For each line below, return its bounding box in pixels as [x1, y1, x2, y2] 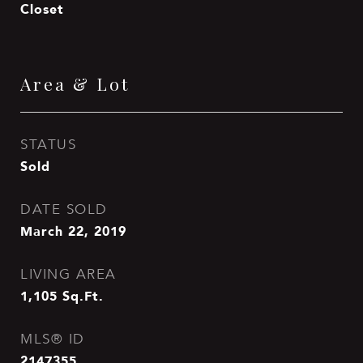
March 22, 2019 [20, 220, 126, 241]
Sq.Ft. [62, 285, 104, 306]
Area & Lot [20, 72, 130, 95]
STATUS [20, 136, 76, 153]
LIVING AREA [20, 266, 117, 283]
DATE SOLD [20, 201, 108, 218]
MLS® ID [20, 331, 85, 348]
